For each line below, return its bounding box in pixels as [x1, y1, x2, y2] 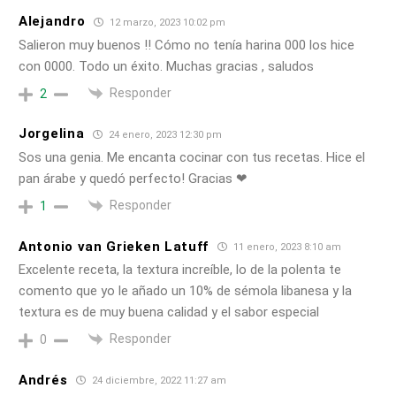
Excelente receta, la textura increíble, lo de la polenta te [19, 262, 341, 278]
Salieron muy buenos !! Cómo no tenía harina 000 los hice [19, 36, 354, 53]
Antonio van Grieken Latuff [19, 238, 209, 255]
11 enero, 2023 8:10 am [231, 241, 342, 254]
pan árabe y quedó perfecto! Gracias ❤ [19, 170, 247, 187]
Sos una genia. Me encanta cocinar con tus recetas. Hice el [19, 148, 365, 165]
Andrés [19, 371, 68, 388]
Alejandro [19, 13, 86, 30]
